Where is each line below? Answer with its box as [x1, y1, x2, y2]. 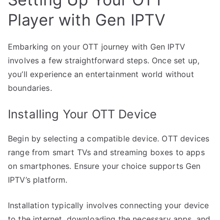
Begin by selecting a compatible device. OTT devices [8, 133, 210, 143]
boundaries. [8, 82, 52, 93]
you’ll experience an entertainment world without [8, 69, 194, 79]
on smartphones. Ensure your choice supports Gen [8, 161, 201, 171]
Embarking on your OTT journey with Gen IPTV [8, 41, 185, 52]
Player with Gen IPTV [8, 10, 166, 29]
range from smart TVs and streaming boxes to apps [8, 147, 205, 157]
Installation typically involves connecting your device [8, 200, 209, 210]
